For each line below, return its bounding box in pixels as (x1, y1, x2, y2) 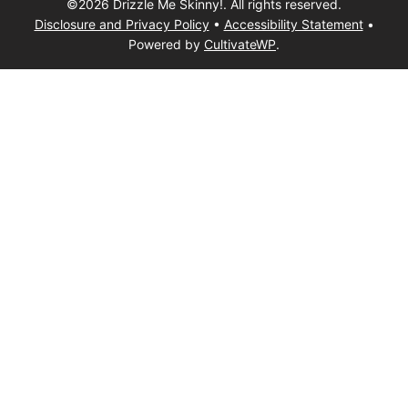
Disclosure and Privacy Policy (34, 15, 209, 32)
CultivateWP (204, 36, 276, 52)
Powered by (128, 36, 204, 52)
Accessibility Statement (223, 15, 363, 32)
